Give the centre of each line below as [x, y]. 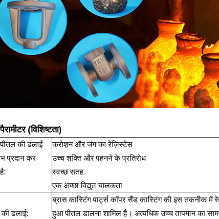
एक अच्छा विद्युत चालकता [87, 186]
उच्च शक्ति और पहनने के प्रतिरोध [99, 158]
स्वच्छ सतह [68, 172]
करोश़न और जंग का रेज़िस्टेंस [92, 145]
